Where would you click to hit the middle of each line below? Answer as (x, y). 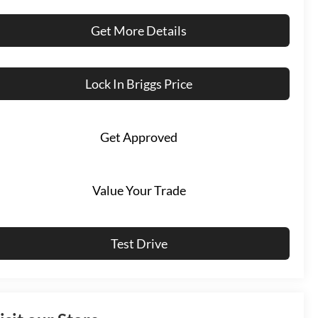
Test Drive (139, 243)
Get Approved (139, 137)
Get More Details (139, 30)
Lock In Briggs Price (139, 83)
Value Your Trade (139, 190)
